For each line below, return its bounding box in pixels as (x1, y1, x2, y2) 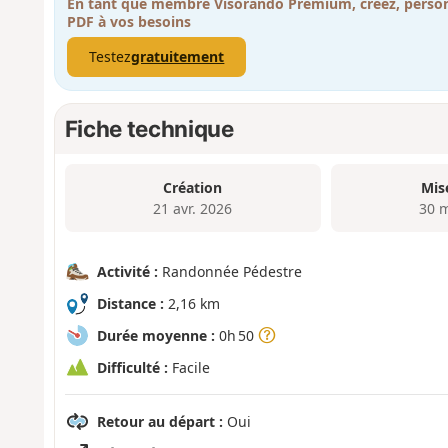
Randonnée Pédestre (157, 261, 302, 281)
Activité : (96, 261, 158, 281)
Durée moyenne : (96, 325, 215, 345)
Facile (167, 357, 210, 377)
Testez (89, 47, 132, 67)
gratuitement (131, 47, 225, 67)
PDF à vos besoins (67, 11, 192, 31)
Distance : (96, 293, 164, 313)
